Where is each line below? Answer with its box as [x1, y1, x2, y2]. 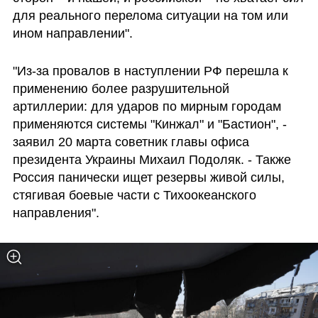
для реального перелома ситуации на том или [12, 8, 288, 23]
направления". [12, 206, 99, 221]
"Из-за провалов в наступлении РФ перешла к [12, 64, 288, 79]
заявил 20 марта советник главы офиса [12, 135, 249, 150]
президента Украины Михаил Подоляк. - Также [12, 153, 291, 168]
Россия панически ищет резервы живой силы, [12, 170, 285, 185]
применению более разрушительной [12, 82, 229, 97]
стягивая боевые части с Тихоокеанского [12, 188, 256, 203]
